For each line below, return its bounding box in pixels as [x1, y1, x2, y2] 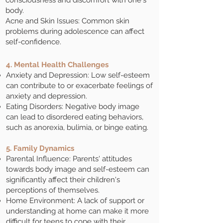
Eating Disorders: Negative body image [6, 102, 139, 111]
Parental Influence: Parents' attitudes [6, 154, 132, 163]
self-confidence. [5, 37, 61, 46]
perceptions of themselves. [6, 186, 100, 195]
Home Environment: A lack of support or [6, 196, 144, 205]
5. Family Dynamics [6, 144, 74, 153]
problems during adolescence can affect [5, 27, 144, 36]
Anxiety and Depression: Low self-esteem [6, 71, 150, 80]
